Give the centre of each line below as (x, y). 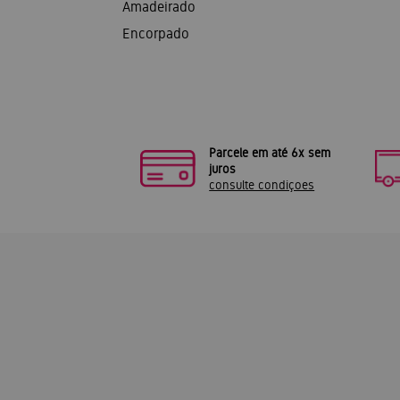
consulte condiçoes (262, 185)
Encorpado (156, 33)
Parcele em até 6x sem (270, 153)
